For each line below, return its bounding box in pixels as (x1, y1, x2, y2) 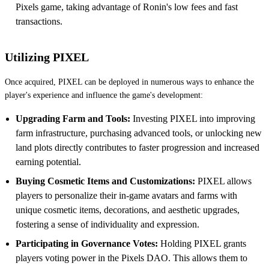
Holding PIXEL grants (158, 238, 246, 249)
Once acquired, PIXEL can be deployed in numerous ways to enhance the (5, 77, 254, 86)
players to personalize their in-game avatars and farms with (16, 190, 237, 201)
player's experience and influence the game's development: (5, 90, 203, 100)
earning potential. (16, 156, 81, 167)
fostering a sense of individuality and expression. (16, 219, 199, 229)
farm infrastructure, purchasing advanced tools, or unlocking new (16, 127, 262, 138)
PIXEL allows (195, 175, 252, 186)
